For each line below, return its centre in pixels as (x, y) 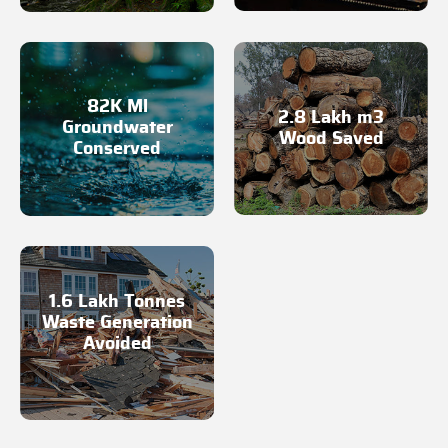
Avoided (117, 343)
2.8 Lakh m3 (331, 117)
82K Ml (117, 107)
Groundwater (117, 128)
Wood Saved (331, 138)
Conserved (117, 149)
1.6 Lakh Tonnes (117, 301)
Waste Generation (117, 322)
